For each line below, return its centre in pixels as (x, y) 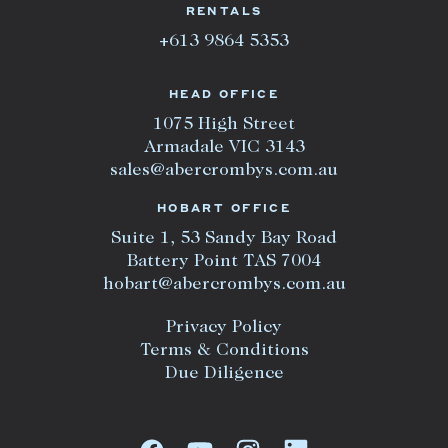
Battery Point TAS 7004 (224, 262)
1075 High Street (224, 125)
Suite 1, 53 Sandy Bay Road (224, 239)
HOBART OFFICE (224, 210)
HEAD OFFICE (224, 96)
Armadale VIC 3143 (224, 148)
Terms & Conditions (224, 351)
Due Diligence (224, 374)
